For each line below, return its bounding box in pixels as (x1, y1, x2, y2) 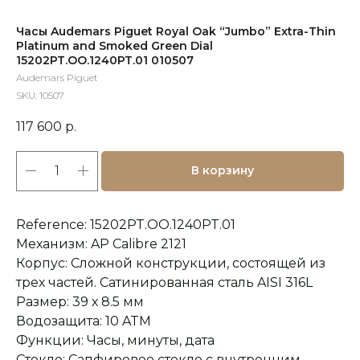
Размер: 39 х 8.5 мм (16, 293, 144, 309)
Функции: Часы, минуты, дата (16, 332, 215, 348)
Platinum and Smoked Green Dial (16, 39, 213, 53)
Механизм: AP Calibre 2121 (16, 235, 186, 252)
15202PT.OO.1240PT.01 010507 (16, 53, 194, 67)
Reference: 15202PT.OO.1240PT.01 (16, 216, 235, 232)
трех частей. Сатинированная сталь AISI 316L (16, 274, 313, 290)
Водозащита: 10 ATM (16, 313, 151, 329)
